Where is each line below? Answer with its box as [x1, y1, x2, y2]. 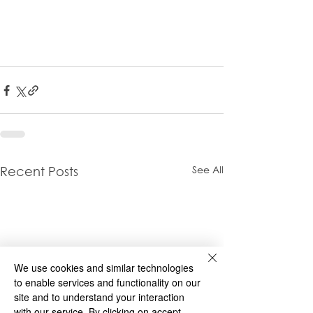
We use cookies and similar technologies [14, 261, 194, 275]
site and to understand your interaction [14, 290, 184, 304]
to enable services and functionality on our [14, 275, 201, 289]
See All [192, 163, 224, 177]
